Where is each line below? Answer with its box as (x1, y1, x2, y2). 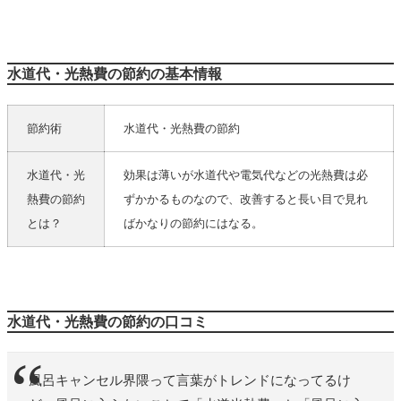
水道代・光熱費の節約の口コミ (7, 313, 208, 329)
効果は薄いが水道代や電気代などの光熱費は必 (124, 167, 368, 182)
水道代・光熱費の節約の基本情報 (7, 65, 222, 81)
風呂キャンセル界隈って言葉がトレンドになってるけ (29, 372, 351, 388)
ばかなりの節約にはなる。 (124, 216, 263, 230)
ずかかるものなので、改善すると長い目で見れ (124, 192, 368, 206)
